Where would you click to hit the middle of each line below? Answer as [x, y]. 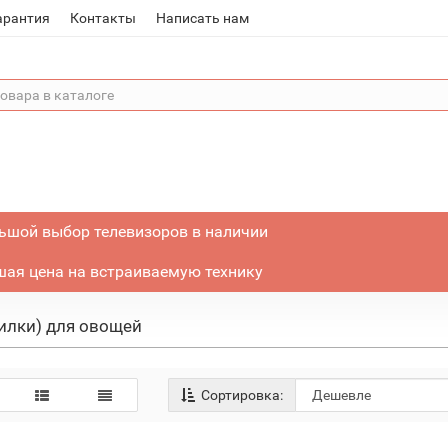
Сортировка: [241, 395]
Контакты [103, 18]
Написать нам [203, 18]
